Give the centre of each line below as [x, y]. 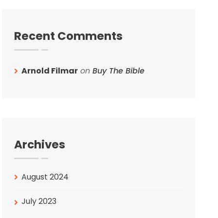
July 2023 [39, 201]
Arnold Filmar [50, 71]
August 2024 [45, 177]
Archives [40, 145]
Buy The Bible [119, 71]
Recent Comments [69, 36]
